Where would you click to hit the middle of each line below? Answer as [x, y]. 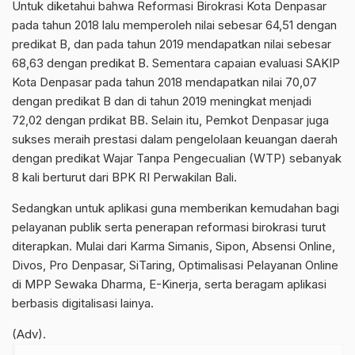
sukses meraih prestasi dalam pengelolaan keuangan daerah [175, 139]
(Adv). [29, 334]
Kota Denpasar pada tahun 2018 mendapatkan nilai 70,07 [164, 82]
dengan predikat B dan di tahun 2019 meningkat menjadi [162, 101]
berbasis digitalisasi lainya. [83, 303]
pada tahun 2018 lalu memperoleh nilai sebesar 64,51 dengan [174, 25]
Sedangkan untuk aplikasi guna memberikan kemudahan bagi [176, 208]
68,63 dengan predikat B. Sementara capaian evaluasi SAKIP [176, 63]
